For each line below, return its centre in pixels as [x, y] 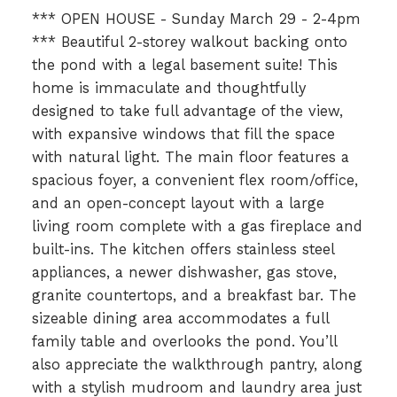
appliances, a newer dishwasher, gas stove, [184, 272]
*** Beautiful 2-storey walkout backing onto [189, 42]
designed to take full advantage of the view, [187, 111]
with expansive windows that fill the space [183, 134]
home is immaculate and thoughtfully [168, 88]
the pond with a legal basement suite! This [184, 65]
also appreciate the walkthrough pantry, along [197, 364]
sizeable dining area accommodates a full [180, 318]
